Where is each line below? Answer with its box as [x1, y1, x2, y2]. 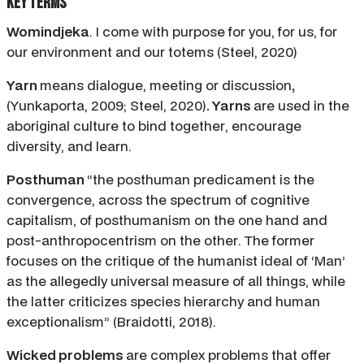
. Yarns [206, 96, 253, 115]
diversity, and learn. [6, 136, 132, 156]
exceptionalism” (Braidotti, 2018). [6, 312, 216, 331]
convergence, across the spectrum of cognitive [6, 190, 310, 210]
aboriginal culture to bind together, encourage [6, 116, 301, 136]
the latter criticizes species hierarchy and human [6, 292, 320, 311]
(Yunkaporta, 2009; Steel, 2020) [6, 96, 206, 115]
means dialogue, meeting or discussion [40, 76, 292, 95]
